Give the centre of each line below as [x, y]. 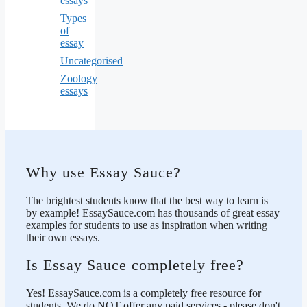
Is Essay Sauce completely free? [135, 265]
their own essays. [63, 237]
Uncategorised [91, 61]
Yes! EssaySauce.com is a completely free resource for [144, 293]
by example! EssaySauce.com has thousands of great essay [153, 212]
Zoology [79, 79]
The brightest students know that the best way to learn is [147, 200]
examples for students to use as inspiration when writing [147, 225]
